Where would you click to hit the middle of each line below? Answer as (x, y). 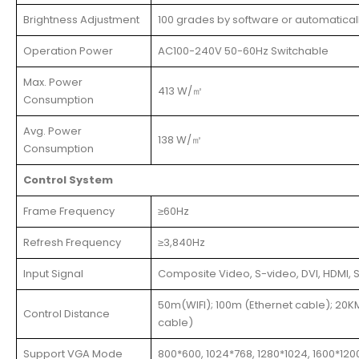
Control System (68, 179)
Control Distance (67, 313)
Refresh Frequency (72, 242)
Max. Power (53, 82)
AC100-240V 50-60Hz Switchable (243, 50)
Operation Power (68, 50)
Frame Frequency (69, 211)
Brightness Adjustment (81, 19)
